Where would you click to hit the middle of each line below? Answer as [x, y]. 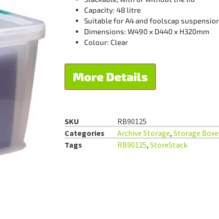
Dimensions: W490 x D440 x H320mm [147, 31]
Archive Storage [144, 133]
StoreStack [169, 145]
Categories [85, 133]
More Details [110, 77]
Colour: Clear [106, 42]
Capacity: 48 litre [112, 10]
